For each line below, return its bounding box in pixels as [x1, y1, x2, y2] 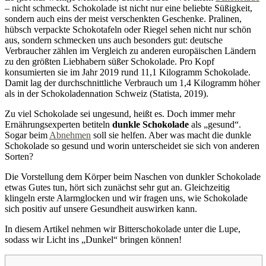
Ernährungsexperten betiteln [5, 119, 112, 129]
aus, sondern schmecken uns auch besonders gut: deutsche [5, 34, 223, 45]
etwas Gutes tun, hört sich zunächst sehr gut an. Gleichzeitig [5, 182, 230, 192]
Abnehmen [49, 129, 91, 140]
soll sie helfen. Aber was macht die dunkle [91, 129, 251, 140]
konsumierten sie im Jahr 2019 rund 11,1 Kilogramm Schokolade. [5, 66, 251, 77]
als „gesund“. [191, 119, 241, 129]
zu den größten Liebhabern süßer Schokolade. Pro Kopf [5, 56, 214, 66]
